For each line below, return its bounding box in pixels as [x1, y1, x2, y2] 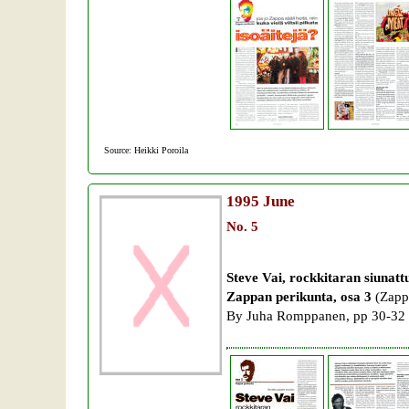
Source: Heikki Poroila [104, 145, 194, 156]
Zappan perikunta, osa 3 [226, 288, 375, 305]
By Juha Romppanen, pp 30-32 [226, 308, 405, 324]
